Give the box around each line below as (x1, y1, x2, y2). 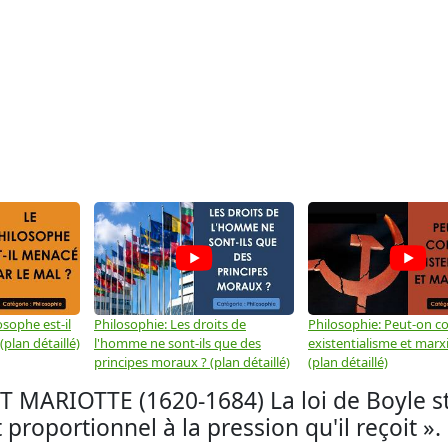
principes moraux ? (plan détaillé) (94, 352, 290, 371)
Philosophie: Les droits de (94, 314, 246, 333)
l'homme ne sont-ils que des (94, 333, 261, 352)
